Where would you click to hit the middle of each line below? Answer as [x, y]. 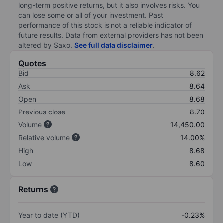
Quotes [32, 63]
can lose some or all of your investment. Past [91, 15]
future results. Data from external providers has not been [111, 35]
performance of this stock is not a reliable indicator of [105, 25]
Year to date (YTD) [49, 215]
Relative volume [44, 137]
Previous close [42, 111]
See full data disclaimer [113, 45]
